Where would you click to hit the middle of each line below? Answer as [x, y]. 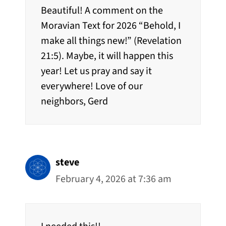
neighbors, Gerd [74, 101]
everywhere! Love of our [92, 86]
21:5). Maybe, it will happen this [107, 56]
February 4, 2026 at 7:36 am [114, 179]
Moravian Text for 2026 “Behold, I [111, 25]
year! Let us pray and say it [96, 71]
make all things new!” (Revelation [111, 41]
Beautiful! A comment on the [102, 10]
